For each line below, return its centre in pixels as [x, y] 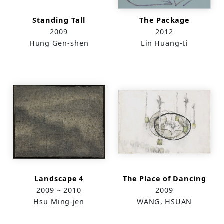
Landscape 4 [59, 178]
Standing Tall [59, 20]
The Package [164, 20]
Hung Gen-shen [59, 43]
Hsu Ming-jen [59, 201]
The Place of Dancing [164, 178]
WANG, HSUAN [164, 201]
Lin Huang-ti [164, 43]
